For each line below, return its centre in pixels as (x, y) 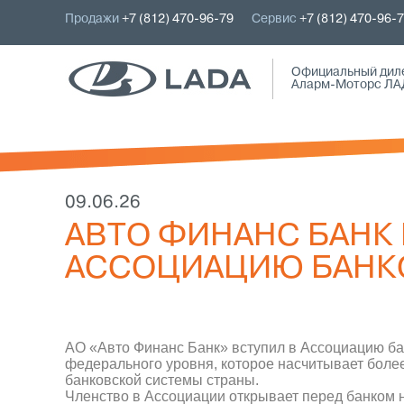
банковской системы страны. (162, 380)
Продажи (93, 19)
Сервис (275, 19)
